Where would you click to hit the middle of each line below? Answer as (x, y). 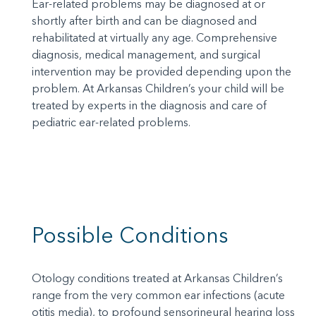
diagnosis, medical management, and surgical (146, 54)
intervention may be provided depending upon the (162, 71)
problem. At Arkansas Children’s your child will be (158, 88)
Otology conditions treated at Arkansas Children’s (157, 278)
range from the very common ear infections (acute (158, 295)
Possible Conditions (130, 235)
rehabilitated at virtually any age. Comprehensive (154, 37)
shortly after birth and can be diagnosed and (144, 20)
